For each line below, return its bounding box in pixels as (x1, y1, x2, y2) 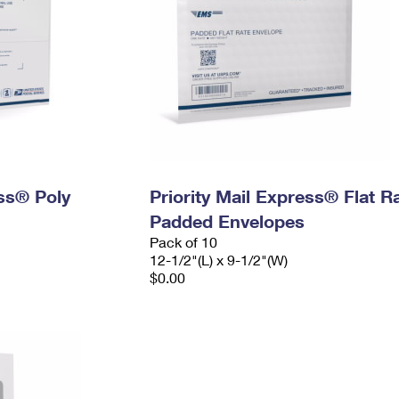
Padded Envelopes (149, 210, 305, 232)
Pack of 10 (149, 233, 217, 250)
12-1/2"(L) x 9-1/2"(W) (149, 251, 288, 268)
